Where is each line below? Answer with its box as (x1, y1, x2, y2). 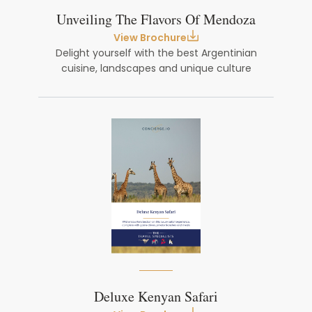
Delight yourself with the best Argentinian (55, 46, 257, 60)
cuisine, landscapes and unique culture (61, 61, 251, 75)
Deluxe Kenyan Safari (94, 287, 218, 308)
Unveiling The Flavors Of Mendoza (56, 10, 256, 31)
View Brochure (113, 31, 187, 45)
